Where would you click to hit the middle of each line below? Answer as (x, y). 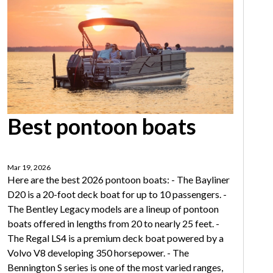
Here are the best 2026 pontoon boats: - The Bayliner (118, 180)
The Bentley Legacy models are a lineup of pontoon (113, 209)
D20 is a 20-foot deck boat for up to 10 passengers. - (117, 194)
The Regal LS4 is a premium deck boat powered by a (115, 238)
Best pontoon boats (101, 126)
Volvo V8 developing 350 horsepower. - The (98, 253)
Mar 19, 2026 (29, 168)
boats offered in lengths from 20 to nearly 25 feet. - (113, 224)
